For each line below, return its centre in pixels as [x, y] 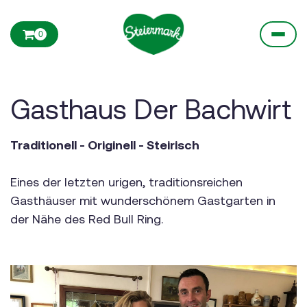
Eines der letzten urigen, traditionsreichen [126, 182]
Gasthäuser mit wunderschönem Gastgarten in [143, 200]
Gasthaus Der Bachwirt [151, 109]
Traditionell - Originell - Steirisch [105, 145]
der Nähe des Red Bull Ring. [87, 219]
